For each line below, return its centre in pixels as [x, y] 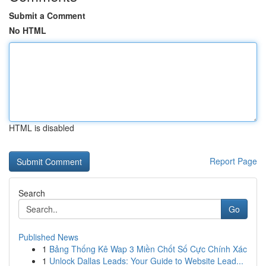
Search [32, 193]
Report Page [233, 161]
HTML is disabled [42, 128]
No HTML [28, 30]
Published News [48, 237]
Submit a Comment [47, 15]
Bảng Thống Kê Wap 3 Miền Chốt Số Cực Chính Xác [148, 249]
